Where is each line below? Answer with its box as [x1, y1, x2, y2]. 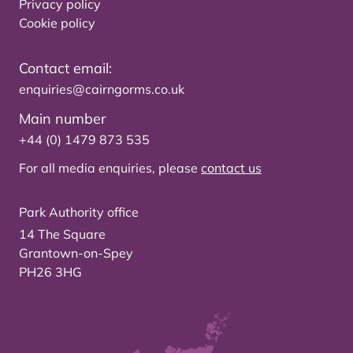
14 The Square [19, 226, 106, 243]
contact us [201, 160, 262, 176]
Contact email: [19, 59, 112, 78]
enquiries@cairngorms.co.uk [19, 81, 184, 98]
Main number [19, 110, 106, 128]
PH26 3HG [19, 264, 82, 281]
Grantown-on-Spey [19, 245, 133, 262]
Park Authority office [19, 204, 139, 221]
